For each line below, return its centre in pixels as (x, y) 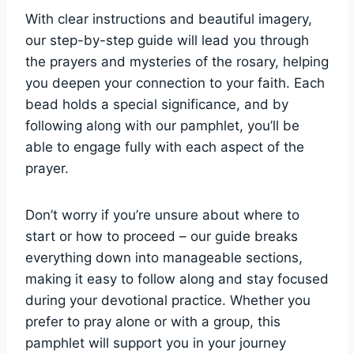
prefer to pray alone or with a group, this (153, 321)
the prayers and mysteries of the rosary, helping (177, 61)
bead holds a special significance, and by (157, 104)
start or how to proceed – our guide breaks (162, 236)
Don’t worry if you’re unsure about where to (162, 215)
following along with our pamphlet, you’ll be (162, 125)
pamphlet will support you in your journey (156, 343)
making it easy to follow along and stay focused (177, 279)
